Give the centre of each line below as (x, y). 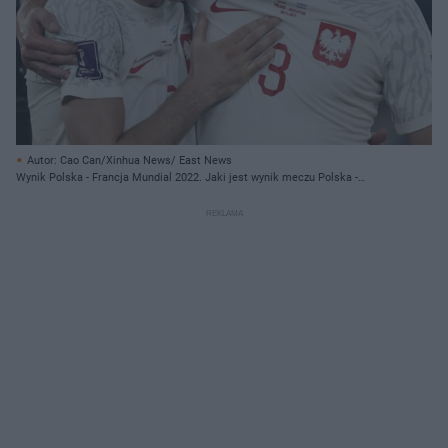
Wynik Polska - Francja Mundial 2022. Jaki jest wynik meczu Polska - (187, 177)
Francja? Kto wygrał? (67, 194)
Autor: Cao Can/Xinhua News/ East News (129, 160)
